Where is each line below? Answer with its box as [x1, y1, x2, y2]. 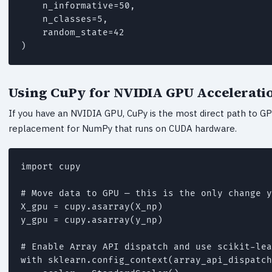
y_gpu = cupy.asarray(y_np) [21, 214, 163, 225]
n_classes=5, [21, 13, 108, 24]
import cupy [21, 161, 81, 172]
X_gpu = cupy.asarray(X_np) [21, 201, 163, 212]
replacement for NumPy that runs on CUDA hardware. [8, 122, 237, 134]
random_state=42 [21, 27, 124, 38]
